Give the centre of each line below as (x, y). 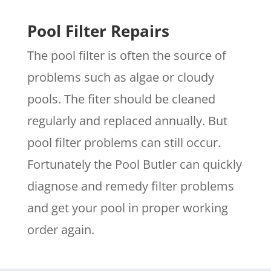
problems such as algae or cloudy (120, 77)
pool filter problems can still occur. (124, 143)
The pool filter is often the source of (126, 56)
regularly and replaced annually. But (127, 121)
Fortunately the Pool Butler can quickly (134, 165)
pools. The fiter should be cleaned (121, 99)
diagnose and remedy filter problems (130, 186)
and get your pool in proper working (127, 208)
